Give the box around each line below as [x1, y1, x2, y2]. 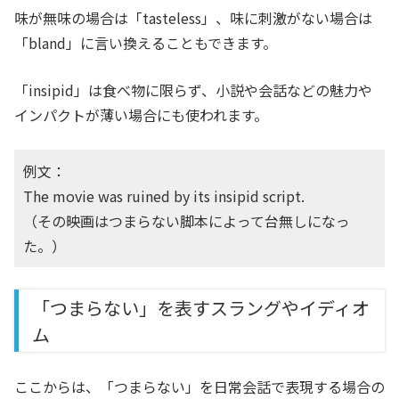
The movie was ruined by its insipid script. [23, 185, 305, 208]
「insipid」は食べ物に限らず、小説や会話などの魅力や [14, 79, 372, 102]
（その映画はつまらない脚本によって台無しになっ [23, 210, 350, 232]
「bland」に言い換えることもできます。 [14, 32, 277, 54]
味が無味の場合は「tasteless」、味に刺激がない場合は [14, 7, 372, 29]
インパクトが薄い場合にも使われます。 [14, 104, 268, 126]
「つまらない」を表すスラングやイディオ [32, 295, 370, 322]
